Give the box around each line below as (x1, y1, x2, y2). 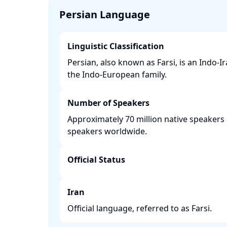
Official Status (67, 154, 125, 165)
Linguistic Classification (67, 41, 164, 52)
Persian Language (59, 8, 150, 21)
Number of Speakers (67, 97, 149, 108)
